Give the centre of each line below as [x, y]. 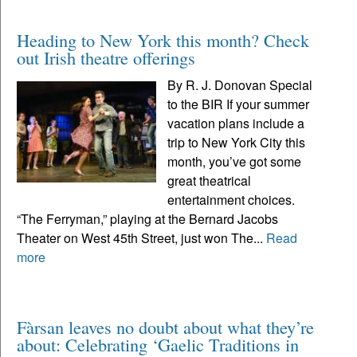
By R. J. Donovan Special [240, 85]
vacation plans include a [236, 124]
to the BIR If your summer [239, 104]
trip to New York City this [237, 143]
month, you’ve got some [235, 162]
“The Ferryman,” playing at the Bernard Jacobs [147, 219]
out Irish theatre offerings [106, 58]
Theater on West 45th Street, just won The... [141, 238]
